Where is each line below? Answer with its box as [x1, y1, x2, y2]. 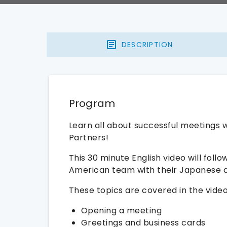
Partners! [68, 132, 108, 143]
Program [68, 96, 116, 110]
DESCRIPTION [121, 39, 173, 50]
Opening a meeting [81, 205, 162, 216]
